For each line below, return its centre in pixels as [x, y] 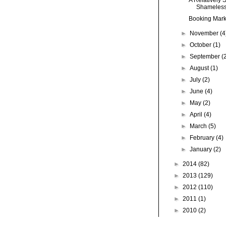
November [205, 33]
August [200, 68]
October [202, 45]
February [203, 137]
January [202, 149]
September [206, 56]
